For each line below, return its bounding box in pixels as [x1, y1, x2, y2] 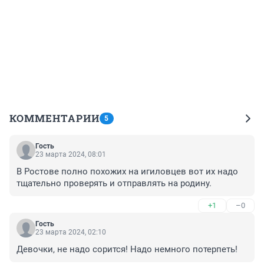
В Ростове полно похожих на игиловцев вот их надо [16, 166, 238, 177]
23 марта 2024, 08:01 [35, 150, 106, 159]
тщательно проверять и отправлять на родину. [16, 177, 212, 189]
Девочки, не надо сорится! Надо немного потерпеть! [16, 243, 237, 255]
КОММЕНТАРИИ [9, 111, 100, 125]
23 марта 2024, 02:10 [35, 227, 106, 236]
